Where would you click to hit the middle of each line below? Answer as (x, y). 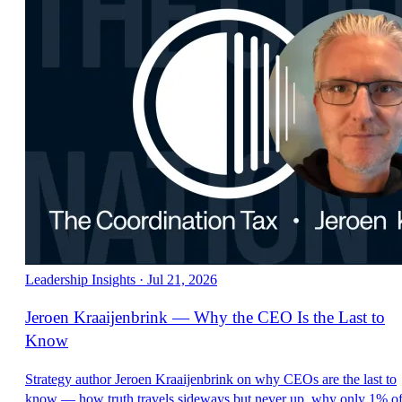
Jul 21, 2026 (182, 279)
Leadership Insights (80, 279)
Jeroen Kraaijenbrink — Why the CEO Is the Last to (205, 318)
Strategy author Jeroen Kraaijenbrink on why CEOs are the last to (211, 379)
